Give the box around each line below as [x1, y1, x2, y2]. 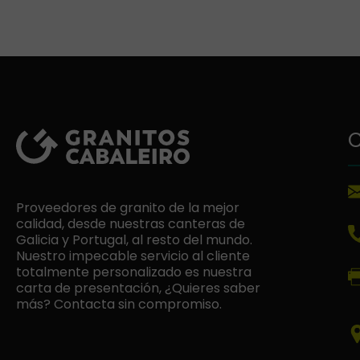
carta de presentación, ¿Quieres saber [16, 278, 260, 297]
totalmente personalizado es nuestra [16, 262, 252, 281]
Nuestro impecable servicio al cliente [16, 246, 250, 265]
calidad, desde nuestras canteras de [16, 214, 245, 233]
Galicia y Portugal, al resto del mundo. [16, 230, 252, 249]
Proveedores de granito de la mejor [16, 198, 239, 217]
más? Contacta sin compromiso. [16, 294, 222, 313]
